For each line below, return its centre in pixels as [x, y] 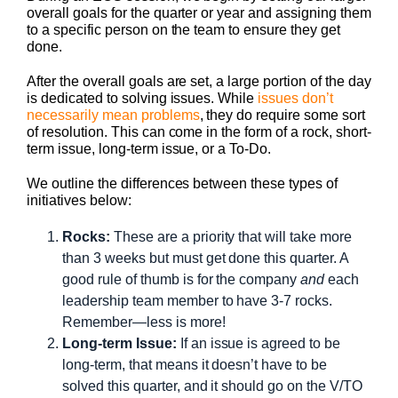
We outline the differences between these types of [183, 184]
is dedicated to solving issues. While [143, 99]
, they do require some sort [282, 115]
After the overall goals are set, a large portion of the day [199, 82]
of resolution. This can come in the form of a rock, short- [199, 132]
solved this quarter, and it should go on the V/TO [213, 386]
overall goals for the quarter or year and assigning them [199, 13]
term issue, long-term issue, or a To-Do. [149, 149]
